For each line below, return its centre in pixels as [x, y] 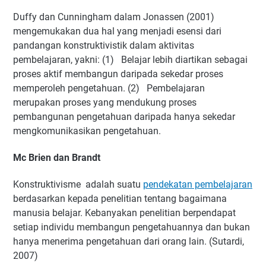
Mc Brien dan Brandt [57, 158]
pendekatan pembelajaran [198, 185]
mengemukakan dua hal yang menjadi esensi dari [117, 31]
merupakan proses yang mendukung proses [105, 102]
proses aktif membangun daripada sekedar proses [118, 74]
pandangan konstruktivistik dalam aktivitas [104, 45]
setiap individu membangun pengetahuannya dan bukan [132, 227]
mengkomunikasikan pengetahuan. [88, 131]
